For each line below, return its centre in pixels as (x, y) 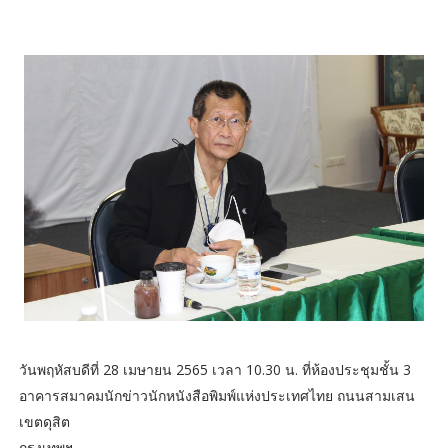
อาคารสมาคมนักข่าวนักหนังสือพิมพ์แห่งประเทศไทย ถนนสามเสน (216, 396)
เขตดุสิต (44, 422)
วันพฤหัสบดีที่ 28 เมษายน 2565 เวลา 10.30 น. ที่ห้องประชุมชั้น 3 (214, 370)
